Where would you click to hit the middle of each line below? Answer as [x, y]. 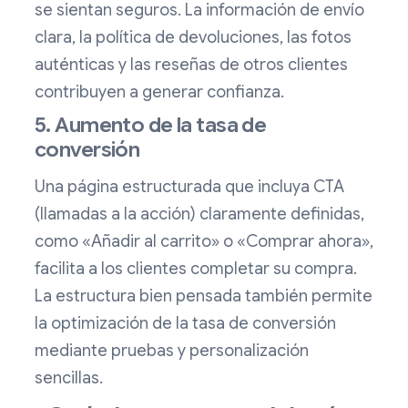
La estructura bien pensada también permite [204, 296]
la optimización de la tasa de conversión [185, 324]
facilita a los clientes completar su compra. [196, 269]
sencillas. [69, 378]
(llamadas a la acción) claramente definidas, [199, 214]
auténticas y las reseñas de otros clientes [191, 65]
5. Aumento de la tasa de [151, 126]
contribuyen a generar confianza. [159, 92]
